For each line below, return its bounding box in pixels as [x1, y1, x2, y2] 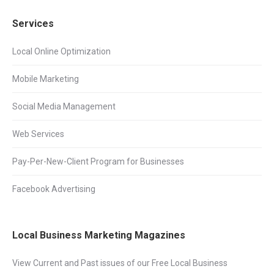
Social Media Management [12, 102, 116, 111]
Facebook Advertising [12, 184, 95, 194]
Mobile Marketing [12, 74, 79, 84]
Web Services [12, 129, 64, 139]
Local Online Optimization [12, 46, 111, 56]
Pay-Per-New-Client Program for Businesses [12, 157, 184, 166]
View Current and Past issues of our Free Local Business [12, 258, 228, 268]
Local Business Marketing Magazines [12, 229, 185, 241]
